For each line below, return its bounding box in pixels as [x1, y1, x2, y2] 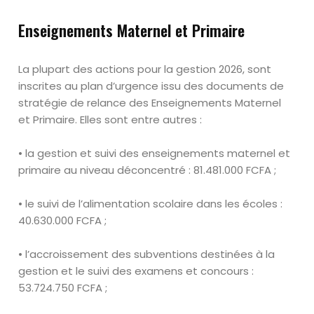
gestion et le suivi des [18, 264, 132, 278]
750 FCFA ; [55, 280, 108, 295]
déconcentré [117, 163, 189, 177]
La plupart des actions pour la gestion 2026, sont [18, 62, 272, 76]
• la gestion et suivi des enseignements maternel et [18, 146, 291, 161]
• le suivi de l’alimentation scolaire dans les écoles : [18, 196, 283, 211]
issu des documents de [161, 78, 285, 93]
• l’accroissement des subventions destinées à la [18, 247, 275, 261]
